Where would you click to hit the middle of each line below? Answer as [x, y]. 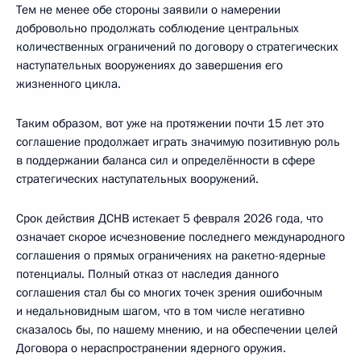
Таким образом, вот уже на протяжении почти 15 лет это [170, 123]
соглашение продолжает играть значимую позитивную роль [178, 141]
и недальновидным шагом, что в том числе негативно [160, 311]
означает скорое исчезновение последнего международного [180, 237]
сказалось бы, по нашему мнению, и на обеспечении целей [177, 329]
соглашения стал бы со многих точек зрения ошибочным [169, 292]
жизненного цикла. [68, 83]
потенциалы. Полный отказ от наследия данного [147, 274]
